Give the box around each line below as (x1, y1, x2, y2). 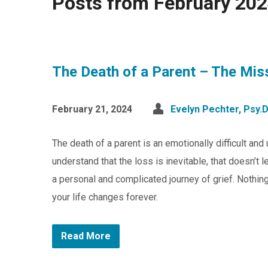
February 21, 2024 (52, 103, 132, 115)
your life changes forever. (52, 191, 158, 203)
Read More (61, 230, 111, 242)
